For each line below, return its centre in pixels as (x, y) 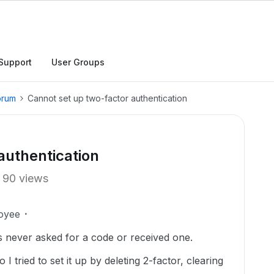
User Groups (78, 62)
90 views (25, 178)
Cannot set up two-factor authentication (107, 98)
